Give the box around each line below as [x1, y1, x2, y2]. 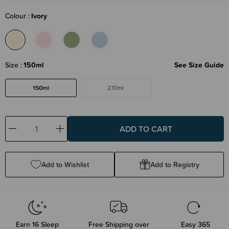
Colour [5, 10, 28, 21]
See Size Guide [174, 59, 224, 70]
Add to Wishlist [41, 159, 89, 170]
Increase [60, 128, 86, 138]
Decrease [12, 128, 41, 138]
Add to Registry [150, 159, 199, 170]
